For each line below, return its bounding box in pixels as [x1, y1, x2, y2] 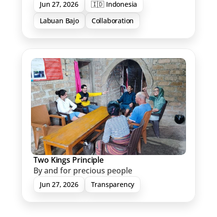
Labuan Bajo [40, 16, 79, 25]
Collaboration [91, 16, 134, 25]
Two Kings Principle [33, 155, 104, 165]
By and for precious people [33, 165, 132, 176]
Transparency [91, 180, 135, 189]
